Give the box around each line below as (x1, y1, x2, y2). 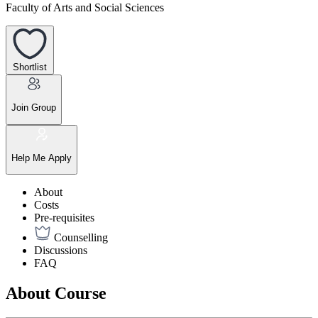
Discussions (34, 244, 87, 257)
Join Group (11, 102, 56, 114)
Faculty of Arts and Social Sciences (6, 1, 164, 14)
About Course (6, 284, 106, 303)
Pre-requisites (34, 212, 94, 224)
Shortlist (13, 62, 47, 72)
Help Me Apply (11, 152, 72, 163)
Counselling (54, 231, 108, 244)
